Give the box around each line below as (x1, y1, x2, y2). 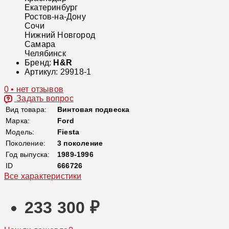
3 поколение (57, 139, 103, 147)
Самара (25, 39, 56, 49)
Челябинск (25, 49, 66, 58)
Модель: (6, 127, 35, 136)
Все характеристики (4, 171, 82, 180)
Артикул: (25, 67, 60, 76)
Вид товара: (6, 105, 47, 113)
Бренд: (25, 58, 54, 67)
